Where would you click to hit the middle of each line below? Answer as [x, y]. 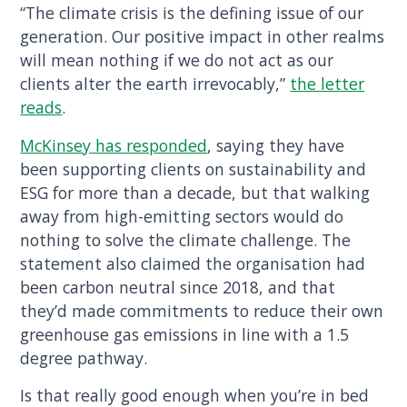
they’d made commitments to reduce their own [202, 310]
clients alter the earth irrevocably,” [155, 83]
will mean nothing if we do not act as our [177, 60]
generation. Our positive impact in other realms [203, 36]
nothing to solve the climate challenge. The [186, 239]
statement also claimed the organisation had [193, 263]
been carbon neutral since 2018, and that [178, 287]
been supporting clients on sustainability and [194, 169]
